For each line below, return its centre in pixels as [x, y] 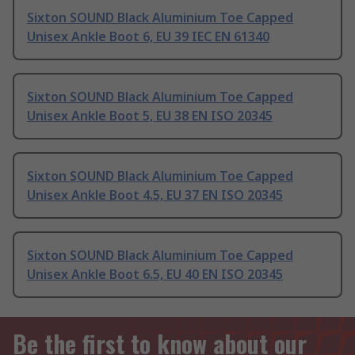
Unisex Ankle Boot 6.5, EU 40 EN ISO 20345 [155, 275]
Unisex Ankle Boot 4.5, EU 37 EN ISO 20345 [155, 195]
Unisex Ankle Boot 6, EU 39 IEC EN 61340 [148, 37]
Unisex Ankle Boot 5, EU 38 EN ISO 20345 [150, 116]
